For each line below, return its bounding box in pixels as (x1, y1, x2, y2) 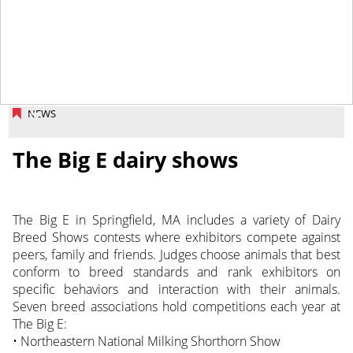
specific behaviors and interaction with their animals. (12, 280, 341, 298)
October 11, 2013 (251, 90, 341, 106)
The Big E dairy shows (12, 144, 238, 174)
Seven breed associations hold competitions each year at (12, 297, 341, 315)
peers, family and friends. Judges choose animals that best (12, 245, 341, 263)
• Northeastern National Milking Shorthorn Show (12, 332, 281, 350)
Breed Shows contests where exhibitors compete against (12, 228, 341, 246)
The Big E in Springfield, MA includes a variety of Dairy (12, 210, 341, 229)
